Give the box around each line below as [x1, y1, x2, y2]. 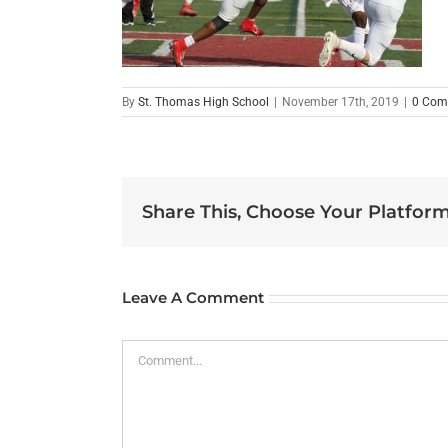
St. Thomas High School [138, 95, 269, 110]
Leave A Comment [122, 288, 264, 308]
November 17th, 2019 [282, 95, 399, 110]
